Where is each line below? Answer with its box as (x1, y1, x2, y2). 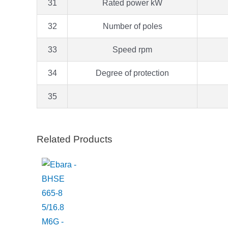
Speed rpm (112, 45, 152, 54)
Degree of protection (96, 68, 169, 77)
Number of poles (102, 21, 162, 31)
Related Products (37, 133, 112, 145)
